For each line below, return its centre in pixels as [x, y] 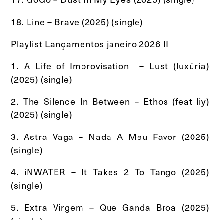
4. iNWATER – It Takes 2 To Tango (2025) [110, 171]
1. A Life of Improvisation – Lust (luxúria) [110, 65]
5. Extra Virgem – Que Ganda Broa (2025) [110, 207]
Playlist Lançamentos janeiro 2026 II [90, 43]
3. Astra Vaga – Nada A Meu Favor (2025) [110, 136]
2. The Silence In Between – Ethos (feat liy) [110, 101]
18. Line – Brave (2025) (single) [77, 21]
